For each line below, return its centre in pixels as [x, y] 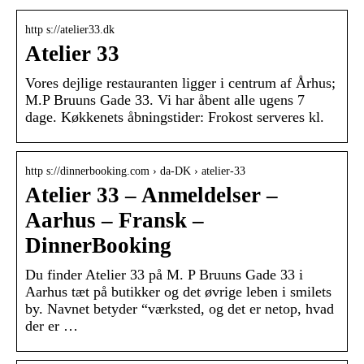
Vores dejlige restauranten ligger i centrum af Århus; [180, 83]
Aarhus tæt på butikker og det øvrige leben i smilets [178, 292]
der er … [52, 326]
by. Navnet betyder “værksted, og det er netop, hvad [180, 309]
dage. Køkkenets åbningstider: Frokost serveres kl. [175, 117]
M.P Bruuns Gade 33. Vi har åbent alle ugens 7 [165, 100]
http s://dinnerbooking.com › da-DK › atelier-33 [135, 171]
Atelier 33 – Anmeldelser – [152, 195]
